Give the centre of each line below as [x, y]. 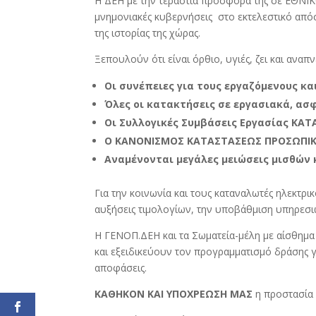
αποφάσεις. [121, 268]
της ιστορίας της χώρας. [148, 33]
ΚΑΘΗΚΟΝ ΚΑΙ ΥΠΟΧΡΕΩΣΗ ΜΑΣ [174, 294]
